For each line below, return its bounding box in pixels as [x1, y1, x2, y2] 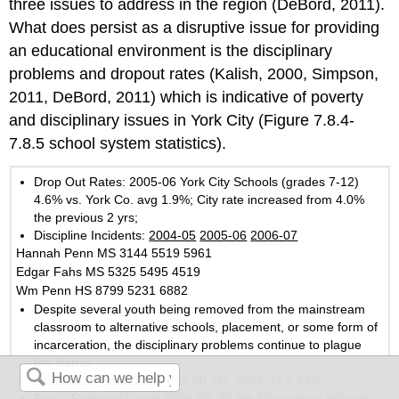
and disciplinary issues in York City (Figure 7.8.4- [9, 110, 355, 129]
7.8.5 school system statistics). [9, 134, 227, 152]
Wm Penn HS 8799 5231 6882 [16, 283, 189, 298]
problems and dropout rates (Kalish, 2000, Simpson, [9, 64, 379, 83]
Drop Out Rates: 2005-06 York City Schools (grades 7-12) [34, 175, 360, 190]
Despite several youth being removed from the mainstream [34, 302, 366, 317]
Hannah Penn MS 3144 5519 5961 [16, 246, 213, 261]
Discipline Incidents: [34, 228, 150, 243]
